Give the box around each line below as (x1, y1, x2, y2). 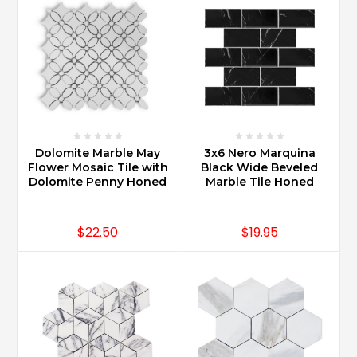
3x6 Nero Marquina (203, 146, 316, 161)
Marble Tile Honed (205, 175, 314, 190)
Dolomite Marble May (35, 146, 160, 161)
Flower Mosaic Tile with (27, 160, 168, 175)
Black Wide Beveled (201, 160, 318, 175)
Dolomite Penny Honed (29, 175, 167, 190)
